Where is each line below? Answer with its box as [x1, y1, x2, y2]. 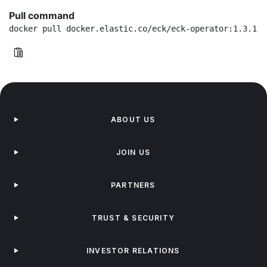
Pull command [9, 10, 74, 21]
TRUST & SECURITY [91, 213, 175, 222]
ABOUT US [111, 115, 156, 124]
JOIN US [116, 148, 151, 157]
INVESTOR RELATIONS [86, 246, 180, 255]
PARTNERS [111, 181, 156, 190]
